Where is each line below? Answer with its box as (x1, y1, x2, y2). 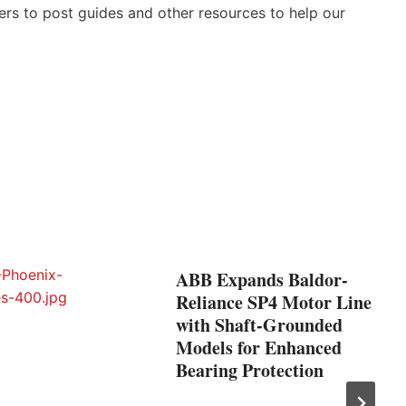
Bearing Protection (176, 356, 324, 383)
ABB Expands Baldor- (176, 266, 348, 293)
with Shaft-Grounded (176, 311, 343, 338)
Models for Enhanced (176, 333, 342, 361)
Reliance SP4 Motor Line (176, 288, 372, 315)
